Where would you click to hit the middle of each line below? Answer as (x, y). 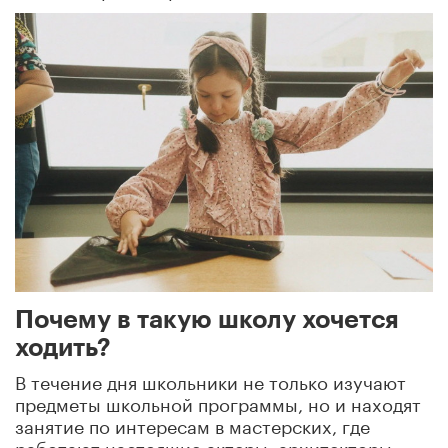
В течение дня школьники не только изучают (210, 379)
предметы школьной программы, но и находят (218, 401)
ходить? (63, 347)
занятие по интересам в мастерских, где (192, 423)
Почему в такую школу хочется (207, 319)
